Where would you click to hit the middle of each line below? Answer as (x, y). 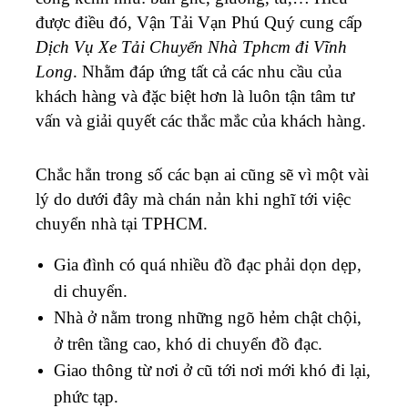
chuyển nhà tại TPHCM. (122, 223)
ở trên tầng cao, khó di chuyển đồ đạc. (188, 343)
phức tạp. (86, 396)
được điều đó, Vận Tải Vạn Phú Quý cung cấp (199, 22)
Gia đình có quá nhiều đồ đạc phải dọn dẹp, (208, 264)
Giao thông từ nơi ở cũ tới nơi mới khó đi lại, (212, 370)
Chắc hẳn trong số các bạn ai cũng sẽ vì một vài (202, 174)
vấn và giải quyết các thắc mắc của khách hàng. (201, 120)
